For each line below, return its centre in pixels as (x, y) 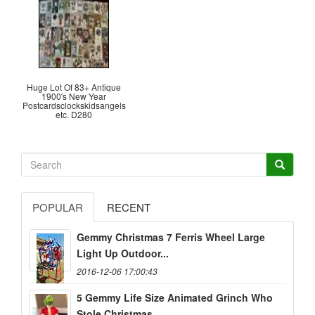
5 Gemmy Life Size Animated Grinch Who (175, 298)
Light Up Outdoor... (123, 253)
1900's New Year (74, 96)
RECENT (129, 207)
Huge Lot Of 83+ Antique (74, 86)
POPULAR (58, 207)
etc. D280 (74, 114)
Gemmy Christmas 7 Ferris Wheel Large (171, 237)
